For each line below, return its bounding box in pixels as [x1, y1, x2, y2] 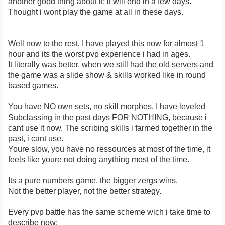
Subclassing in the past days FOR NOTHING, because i [8, 113, 207, 122]
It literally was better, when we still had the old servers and [8, 60, 213, 69]
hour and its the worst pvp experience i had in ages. [8, 50, 190, 59]
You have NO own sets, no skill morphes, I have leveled [8, 102, 205, 111]
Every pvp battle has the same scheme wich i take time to [8, 208, 210, 217]
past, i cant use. [8, 134, 63, 143]
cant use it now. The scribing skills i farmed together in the [8, 124, 212, 133]
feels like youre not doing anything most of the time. [8, 155, 189, 164]
